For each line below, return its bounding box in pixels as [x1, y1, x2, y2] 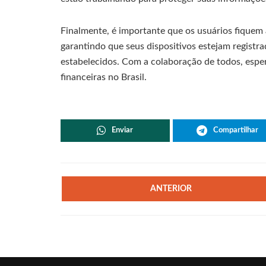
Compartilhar [213, 126, 258, 134]
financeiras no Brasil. [61, 72, 147, 82]
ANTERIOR [150, 184, 192, 193]
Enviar [112, 126, 134, 134]
